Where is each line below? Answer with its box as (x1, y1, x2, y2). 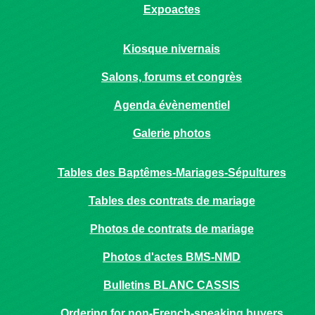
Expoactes (143, 4, 200, 15)
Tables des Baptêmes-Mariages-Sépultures (57, 167, 286, 179)
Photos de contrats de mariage (89, 223, 254, 235)
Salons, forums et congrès (101, 71, 242, 83)
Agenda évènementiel (113, 99, 230, 111)
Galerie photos (132, 127, 211, 139)
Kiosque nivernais (123, 43, 220, 55)
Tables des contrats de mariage (88, 195, 255, 207)
